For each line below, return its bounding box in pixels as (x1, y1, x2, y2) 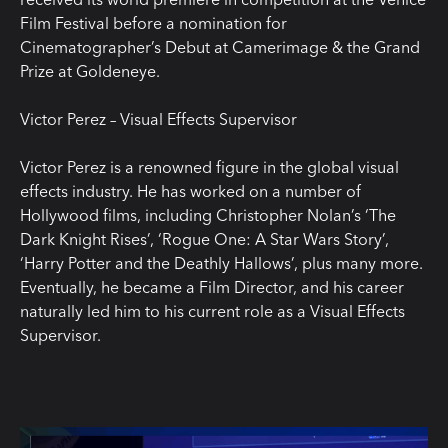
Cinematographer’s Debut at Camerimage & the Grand (20, 36, 420, 57)
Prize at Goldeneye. (20, 60, 160, 81)
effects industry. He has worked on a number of (20, 180, 361, 201)
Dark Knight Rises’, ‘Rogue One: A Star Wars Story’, (20, 228, 389, 249)
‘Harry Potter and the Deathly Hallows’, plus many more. (20, 252, 423, 273)
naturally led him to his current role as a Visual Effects (20, 300, 405, 321)
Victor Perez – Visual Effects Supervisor (20, 108, 297, 129)
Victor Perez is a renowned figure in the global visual (20, 156, 399, 177)
